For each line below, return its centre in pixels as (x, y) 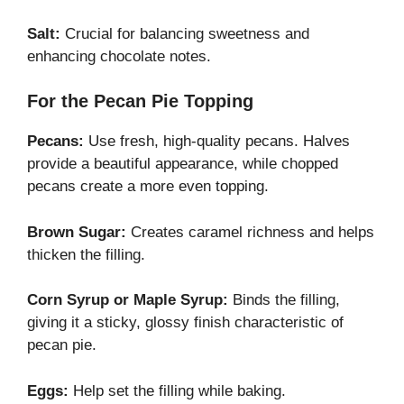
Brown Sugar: (77, 232)
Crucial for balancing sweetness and (185, 33)
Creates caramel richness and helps (250, 232)
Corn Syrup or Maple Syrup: (128, 300)
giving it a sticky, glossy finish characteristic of (185, 323)
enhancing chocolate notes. (119, 56)
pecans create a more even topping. (148, 187)
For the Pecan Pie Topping (140, 101)
